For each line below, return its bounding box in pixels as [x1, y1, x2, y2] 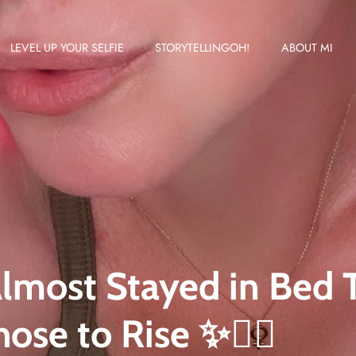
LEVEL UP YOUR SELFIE [10, 40, 124, 56]
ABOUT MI [281, 40, 333, 56]
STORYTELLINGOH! [155, 40, 250, 56]
